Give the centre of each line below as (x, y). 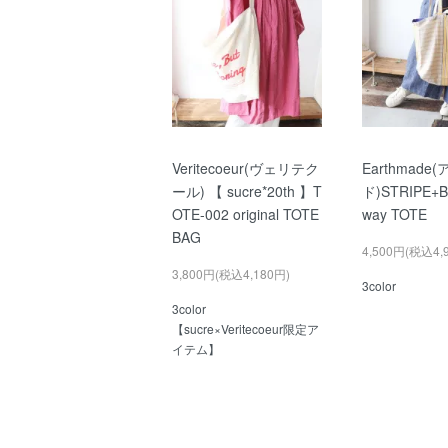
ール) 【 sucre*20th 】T (247, 190)
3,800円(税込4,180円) (231, 273)
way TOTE (394, 213)
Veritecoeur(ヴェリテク (245, 167)
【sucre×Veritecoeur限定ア (245, 328)
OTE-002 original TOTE (245, 213)
